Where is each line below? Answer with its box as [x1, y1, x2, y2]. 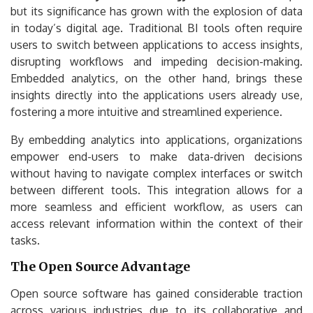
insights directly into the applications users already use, [10, 87, 303, 102]
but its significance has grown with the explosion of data [10, 3, 303, 18]
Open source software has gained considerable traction [10, 286, 303, 300]
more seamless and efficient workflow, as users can [10, 199, 303, 214]
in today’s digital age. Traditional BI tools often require [10, 20, 303, 35]
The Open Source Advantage [10, 258, 190, 275]
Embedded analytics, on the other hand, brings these [10, 71, 303, 85]
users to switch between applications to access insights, [10, 37, 303, 52]
